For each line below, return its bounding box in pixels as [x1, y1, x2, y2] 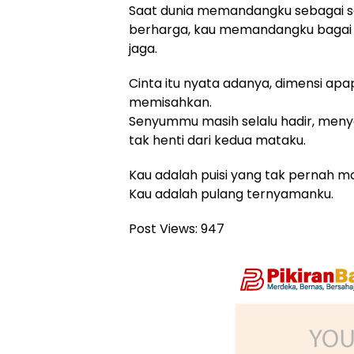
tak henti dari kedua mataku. [129, 131, 306, 149]
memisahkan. [129, 93, 212, 111]
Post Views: [129, 220, 198, 238]
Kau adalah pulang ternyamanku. [129, 185, 333, 203]
